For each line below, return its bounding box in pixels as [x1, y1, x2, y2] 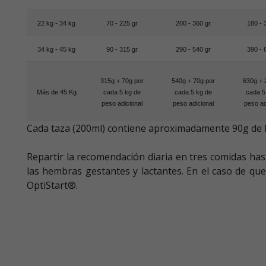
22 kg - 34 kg [37, 19, 75, 27]
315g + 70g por [100, 77, 144, 84]
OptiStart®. [27, 178, 80, 192]
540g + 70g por [171, 77, 215, 84]
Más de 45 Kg [36, 88, 77, 96]
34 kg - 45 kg [37, 45, 75, 53]
